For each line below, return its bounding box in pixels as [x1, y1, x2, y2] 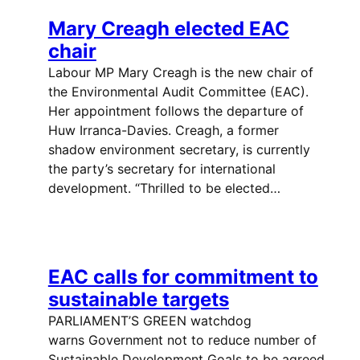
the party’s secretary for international [47, 161, 276, 178]
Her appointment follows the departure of [47, 103, 304, 120]
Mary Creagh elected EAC [47, 17, 289, 41]
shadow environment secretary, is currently [47, 141, 310, 158]
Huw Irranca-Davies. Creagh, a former [47, 122, 279, 139]
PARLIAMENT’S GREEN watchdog [47, 313, 252, 329]
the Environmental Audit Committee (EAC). [47, 84, 309, 100]
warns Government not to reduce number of [47, 332, 317, 349]
